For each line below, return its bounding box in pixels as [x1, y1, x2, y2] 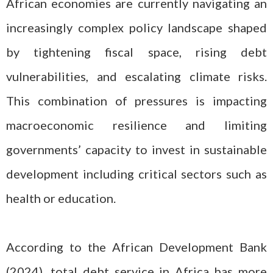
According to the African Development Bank [6, 239, 267, 254]
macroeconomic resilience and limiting [6, 118, 267, 132]
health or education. [6, 191, 116, 205]
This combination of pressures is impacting [6, 93, 267, 108]
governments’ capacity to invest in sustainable [6, 142, 267, 157]
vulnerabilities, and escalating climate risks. [6, 69, 267, 83]
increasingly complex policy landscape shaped [6, 20, 267, 35]
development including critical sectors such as [6, 166, 267, 181]
